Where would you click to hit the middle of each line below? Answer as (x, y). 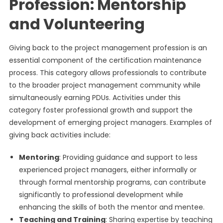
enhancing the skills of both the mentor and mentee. (111, 207)
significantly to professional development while (101, 195)
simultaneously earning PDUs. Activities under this (95, 98)
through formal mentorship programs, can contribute (112, 182)
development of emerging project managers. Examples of (110, 122)
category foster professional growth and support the (101, 110)
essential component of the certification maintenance (105, 60)
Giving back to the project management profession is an (108, 48)
